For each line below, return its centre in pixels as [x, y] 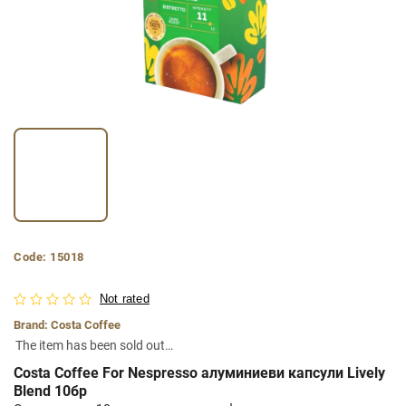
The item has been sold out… [94, 345]
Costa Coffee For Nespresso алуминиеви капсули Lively [199, 372]
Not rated [125, 299]
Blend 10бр [50, 391]
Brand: [32, 324]
